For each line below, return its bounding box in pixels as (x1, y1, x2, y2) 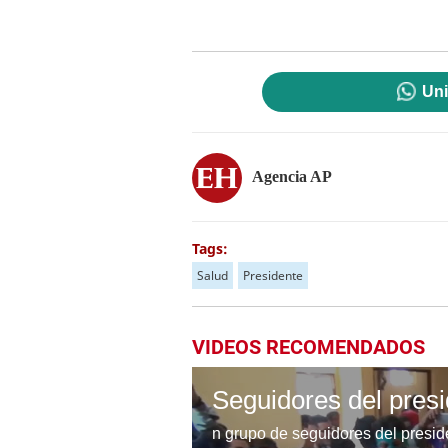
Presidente (243, 267, 303, 284)
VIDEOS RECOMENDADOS (192, 335, 425, 359)
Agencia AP (252, 167, 332, 185)
